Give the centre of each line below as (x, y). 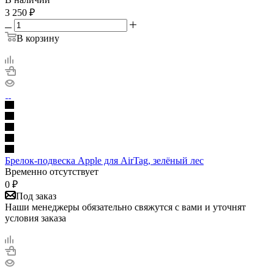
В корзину (38, 38)
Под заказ (36, 196)
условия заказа (35, 218)
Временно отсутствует (52, 171)
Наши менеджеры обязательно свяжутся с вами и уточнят (125, 207)
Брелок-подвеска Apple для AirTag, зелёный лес (104, 160)
